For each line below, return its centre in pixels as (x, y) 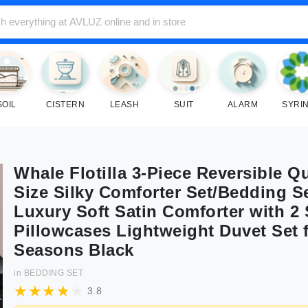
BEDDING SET (53, 273)
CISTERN (65, 104)
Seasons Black (74, 250)
